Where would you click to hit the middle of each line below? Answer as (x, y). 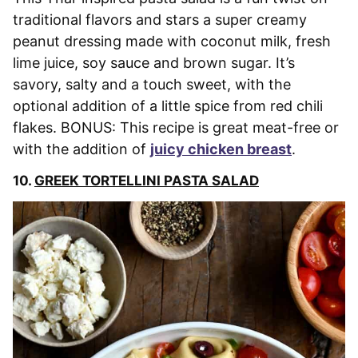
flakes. (37, 127)
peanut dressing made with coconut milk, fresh (172, 41)
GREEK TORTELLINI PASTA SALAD (147, 180)
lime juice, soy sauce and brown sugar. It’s (154, 62)
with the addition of (82, 149)
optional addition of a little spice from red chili (168, 105)
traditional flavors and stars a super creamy (160, 19)
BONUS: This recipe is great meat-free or (200, 127)
